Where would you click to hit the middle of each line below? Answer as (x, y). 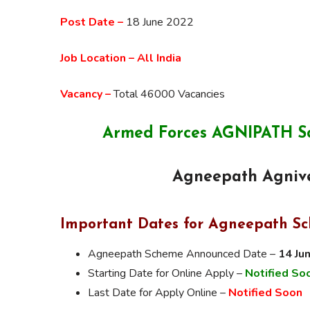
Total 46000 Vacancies (168, 94)
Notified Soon (265, 292)
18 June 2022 (158, 22)
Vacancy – (85, 94)
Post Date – (92, 22)
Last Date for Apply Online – (158, 292)
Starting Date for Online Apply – (166, 273)
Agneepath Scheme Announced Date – (183, 254)
